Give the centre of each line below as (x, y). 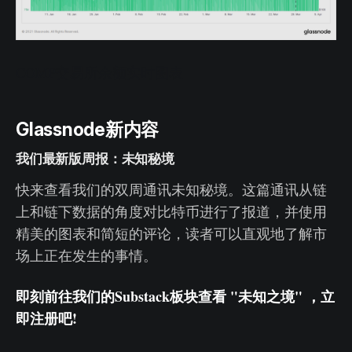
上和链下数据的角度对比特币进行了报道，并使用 (171, 212)
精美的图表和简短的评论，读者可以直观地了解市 (171, 234)
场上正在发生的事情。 (86, 256)
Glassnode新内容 (88, 130)
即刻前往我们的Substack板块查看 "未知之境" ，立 (175, 297)
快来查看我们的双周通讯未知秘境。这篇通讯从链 (171, 190)
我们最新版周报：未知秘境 (95, 159)
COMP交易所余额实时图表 (99, 73)
